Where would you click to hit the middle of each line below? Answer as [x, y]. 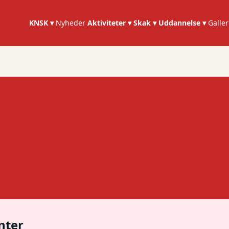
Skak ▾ [145, 23]
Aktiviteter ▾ [110, 23]
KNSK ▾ [42, 23]
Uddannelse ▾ [182, 23]
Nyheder [71, 23]
